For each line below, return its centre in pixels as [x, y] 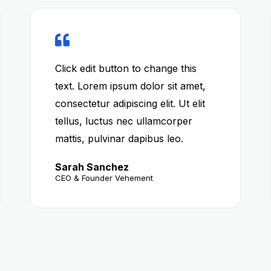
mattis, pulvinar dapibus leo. [119, 139]
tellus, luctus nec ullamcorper [123, 121]
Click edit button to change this [126, 68]
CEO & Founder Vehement [104, 178]
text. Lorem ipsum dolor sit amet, [130, 86]
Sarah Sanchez [92, 167]
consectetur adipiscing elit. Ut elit [130, 103]
